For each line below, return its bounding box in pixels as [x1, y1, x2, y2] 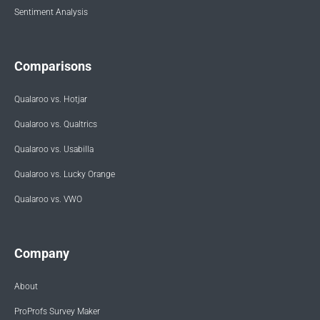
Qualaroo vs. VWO [14, 194, 82, 205]
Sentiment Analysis [14, 7, 88, 18]
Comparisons [14, 59, 91, 74]
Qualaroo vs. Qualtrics [14, 119, 97, 130]
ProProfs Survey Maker [14, 306, 100, 317]
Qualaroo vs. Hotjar [14, 94, 87, 105]
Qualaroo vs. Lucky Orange [14, 169, 115, 180]
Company [14, 246, 69, 261]
